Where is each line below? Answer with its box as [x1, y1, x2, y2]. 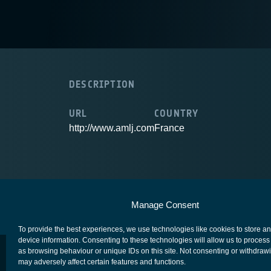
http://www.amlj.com [69, 123, 154, 133]
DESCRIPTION [69, 79, 135, 90]
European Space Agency [69, 195, 163, 206]
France [154, 123, 184, 133]
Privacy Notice [192, 195, 247, 206]
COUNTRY [154, 108, 199, 119]
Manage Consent [131, 200, 199, 210]
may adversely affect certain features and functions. [18, 258, 186, 266]
